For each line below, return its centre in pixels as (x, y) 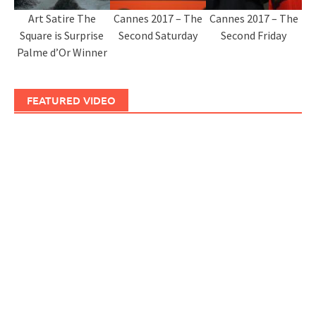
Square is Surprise (62, 36)
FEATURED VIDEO (71, 101)
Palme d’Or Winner (62, 53)
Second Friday (254, 36)
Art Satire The (62, 19)
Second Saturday (158, 36)
